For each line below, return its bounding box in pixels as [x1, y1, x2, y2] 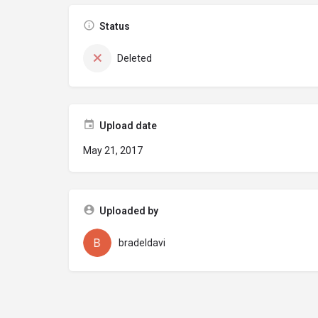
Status [99, 21, 130, 32]
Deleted [117, 53, 152, 64]
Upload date [99, 120, 157, 131]
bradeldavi [119, 237, 165, 248]
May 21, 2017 [83, 145, 143, 156]
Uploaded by [99, 205, 158, 216]
